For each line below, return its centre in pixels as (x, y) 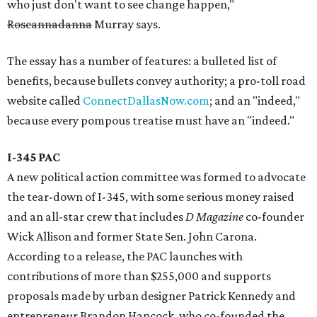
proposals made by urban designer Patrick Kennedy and (151, 296)
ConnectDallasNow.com (146, 101)
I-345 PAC (34, 157)
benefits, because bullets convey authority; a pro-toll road (156, 81)
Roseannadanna (50, 24)
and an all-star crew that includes (96, 217)
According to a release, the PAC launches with (125, 257)
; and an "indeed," (255, 101)
